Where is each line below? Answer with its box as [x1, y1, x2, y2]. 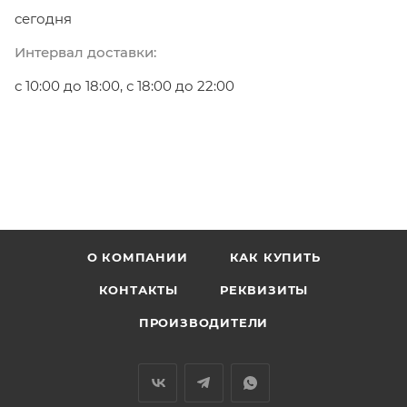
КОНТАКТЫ [98, 282, 179, 297]
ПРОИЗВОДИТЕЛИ [138, 314, 269, 330]
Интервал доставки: [15, 43, 156, 61]
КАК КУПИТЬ [229, 249, 321, 264]
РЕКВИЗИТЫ [220, 282, 309, 297]
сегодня [15, 9, 72, 27]
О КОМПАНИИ [86, 249, 188, 264]
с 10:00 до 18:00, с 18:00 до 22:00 [15, 76, 234, 94]
